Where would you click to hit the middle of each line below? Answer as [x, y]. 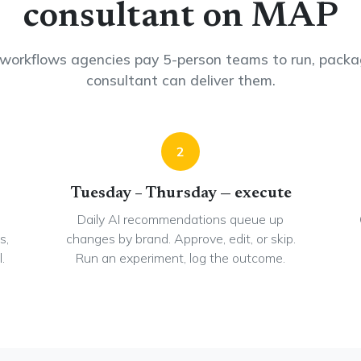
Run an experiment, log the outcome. [180, 258]
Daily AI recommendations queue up [180, 219]
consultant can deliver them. [180, 80]
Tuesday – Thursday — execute [180, 193]
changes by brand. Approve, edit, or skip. [180, 239]
